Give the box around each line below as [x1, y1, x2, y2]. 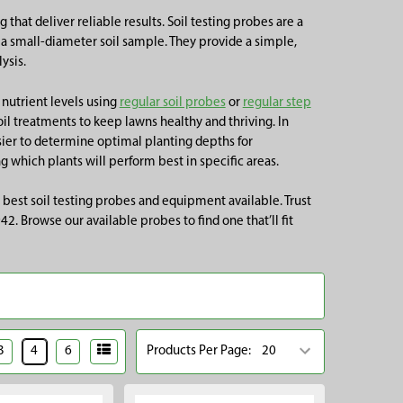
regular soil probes [119, 95, 226, 110]
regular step [242, 95, 311, 110]
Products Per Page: [147, 344, 252, 358]
